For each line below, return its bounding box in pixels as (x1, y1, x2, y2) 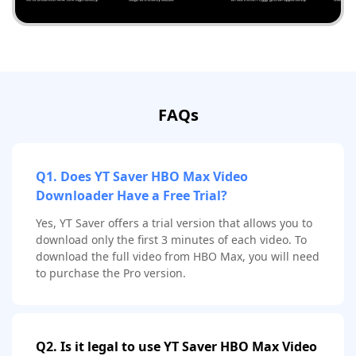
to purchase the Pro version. (36, 265, 186, 281)
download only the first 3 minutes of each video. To (36, 231, 307, 247)
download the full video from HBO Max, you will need (36, 248, 319, 264)
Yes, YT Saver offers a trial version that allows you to (36, 215, 312, 230)
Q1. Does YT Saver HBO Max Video (36, 167, 248, 185)
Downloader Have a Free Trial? (36, 186, 227, 204)
